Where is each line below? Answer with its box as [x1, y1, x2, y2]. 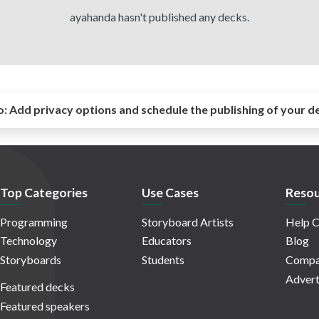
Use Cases [142, 185, 199, 201]
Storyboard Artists [142, 214, 234, 229]
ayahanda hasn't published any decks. [70, 10, 249, 24]
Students [142, 253, 184, 267]
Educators [142, 234, 192, 248]
